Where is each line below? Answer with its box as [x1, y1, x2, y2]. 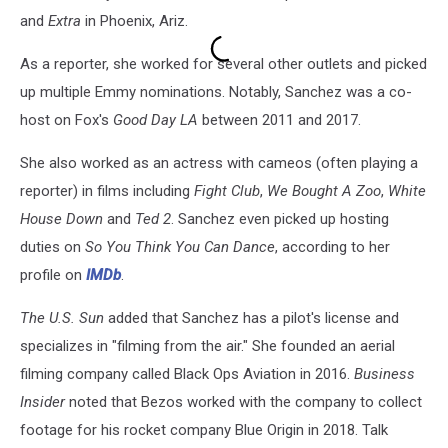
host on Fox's [20, 110, 113, 129]
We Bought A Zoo [267, 181, 381, 200]
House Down [20, 209, 103, 228]
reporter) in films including [20, 181, 194, 200]
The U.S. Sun [20, 308, 104, 327]
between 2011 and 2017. [198, 110, 361, 129]
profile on [20, 265, 86, 284]
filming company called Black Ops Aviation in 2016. [20, 364, 354, 383]
